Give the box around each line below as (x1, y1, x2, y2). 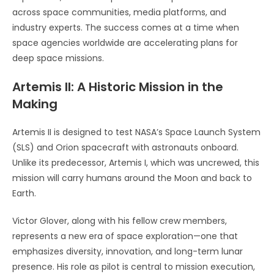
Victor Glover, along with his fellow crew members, (12, 214, 227, 227)
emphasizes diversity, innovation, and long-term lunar (12, 245, 243, 257)
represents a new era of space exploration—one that (12, 229, 238, 242)
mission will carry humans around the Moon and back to (12, 171, 252, 184)
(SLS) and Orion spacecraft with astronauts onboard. (12, 141, 239, 154)
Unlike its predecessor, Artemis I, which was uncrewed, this (12, 156, 259, 169)
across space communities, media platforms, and (12, 6, 226, 18)
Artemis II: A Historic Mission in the (12, 78, 223, 95)
